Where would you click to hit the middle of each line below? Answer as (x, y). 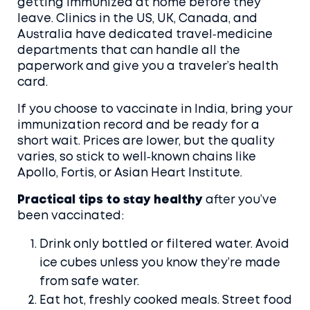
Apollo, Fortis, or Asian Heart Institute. (130, 173)
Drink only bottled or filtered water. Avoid (164, 245)
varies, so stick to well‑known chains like (137, 157)
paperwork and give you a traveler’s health (148, 67)
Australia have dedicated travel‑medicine (145, 35)
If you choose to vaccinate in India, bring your (155, 110)
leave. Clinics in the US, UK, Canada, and (137, 19)
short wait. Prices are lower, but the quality (146, 142)
